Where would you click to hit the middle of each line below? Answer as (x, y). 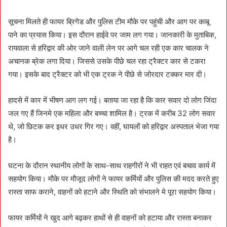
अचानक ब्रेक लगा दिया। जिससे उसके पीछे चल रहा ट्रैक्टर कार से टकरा (107, 61)
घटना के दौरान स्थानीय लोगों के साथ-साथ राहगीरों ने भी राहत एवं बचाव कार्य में (112, 165)
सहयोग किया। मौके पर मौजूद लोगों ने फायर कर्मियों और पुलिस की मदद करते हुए (113, 178)
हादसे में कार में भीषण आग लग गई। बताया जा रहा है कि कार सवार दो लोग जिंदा (112, 100)
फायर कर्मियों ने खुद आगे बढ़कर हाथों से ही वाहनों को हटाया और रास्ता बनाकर (110, 217)
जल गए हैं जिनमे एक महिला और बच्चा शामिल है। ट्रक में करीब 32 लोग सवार (112, 113)
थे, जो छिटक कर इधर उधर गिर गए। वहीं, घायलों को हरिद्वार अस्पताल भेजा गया (113, 126)
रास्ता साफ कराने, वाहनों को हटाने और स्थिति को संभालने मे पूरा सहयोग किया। (112, 192)
